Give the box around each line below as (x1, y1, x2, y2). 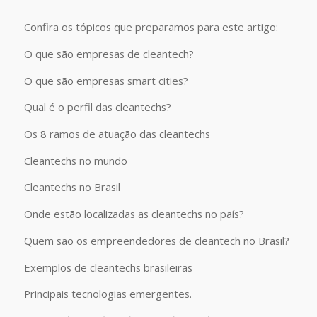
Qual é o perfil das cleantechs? (23, 100, 171, 115)
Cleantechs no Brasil (23, 180, 120, 195)
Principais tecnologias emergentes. (23, 287, 192, 301)
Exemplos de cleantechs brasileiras (23, 260, 192, 275)
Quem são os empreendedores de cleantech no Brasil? (23, 233, 289, 248)
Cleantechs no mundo (23, 153, 127, 168)
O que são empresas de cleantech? (23, 46, 194, 61)
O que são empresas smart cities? (23, 73, 188, 88)
